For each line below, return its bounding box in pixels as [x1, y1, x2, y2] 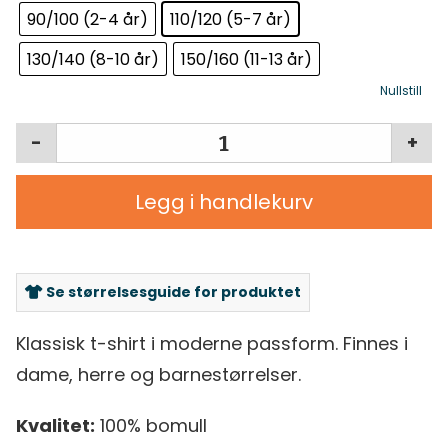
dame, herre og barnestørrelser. [16, 362, 301, 388]
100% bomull [95, 413, 207, 439]
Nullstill [380, 83, 422, 100]
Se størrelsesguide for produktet [43, 282, 301, 303]
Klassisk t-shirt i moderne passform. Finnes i [16, 331, 408, 357]
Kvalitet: [16, 413, 95, 439]
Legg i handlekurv [135, 188, 313, 217]
